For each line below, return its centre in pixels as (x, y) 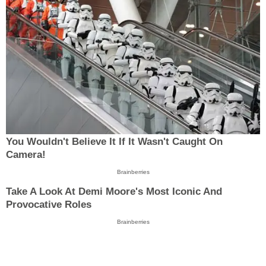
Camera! (26, 155)
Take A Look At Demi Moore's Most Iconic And (114, 191)
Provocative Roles (49, 204)
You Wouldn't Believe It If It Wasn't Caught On (114, 142)
